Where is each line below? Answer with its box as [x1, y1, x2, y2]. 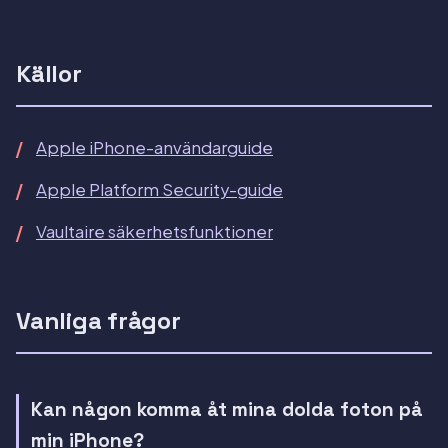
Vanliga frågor [16, 305, 181, 337]
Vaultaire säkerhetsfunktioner [36, 221, 273, 243]
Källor [16, 58, 82, 90]
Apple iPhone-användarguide [36, 137, 273, 159]
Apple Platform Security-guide [36, 179, 283, 201]
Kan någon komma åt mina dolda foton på [31, 397, 423, 423]
